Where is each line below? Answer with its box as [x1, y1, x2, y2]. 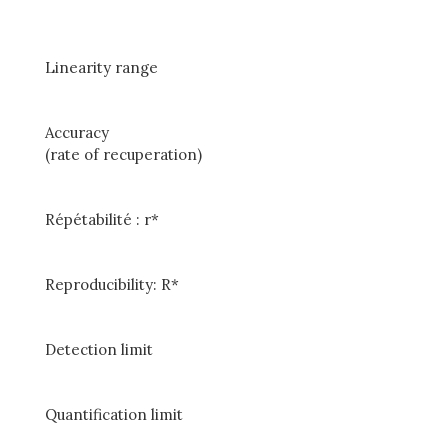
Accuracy [44, 123, 109, 142]
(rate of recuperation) [44, 145, 202, 164]
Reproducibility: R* [44, 275, 179, 294]
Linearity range [44, 58, 158, 77]
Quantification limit [44, 405, 183, 424]
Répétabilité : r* [44, 210, 159, 229]
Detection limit [44, 340, 153, 359]
